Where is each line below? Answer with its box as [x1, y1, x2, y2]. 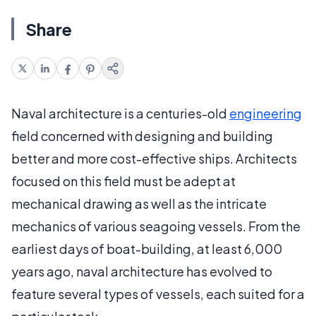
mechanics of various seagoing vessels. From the [11, 218, 300, 234]
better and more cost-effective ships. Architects [11, 150, 297, 166]
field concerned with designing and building [11, 128, 273, 144]
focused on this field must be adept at [11, 173, 236, 189]
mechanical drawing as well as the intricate [11, 195, 267, 212]
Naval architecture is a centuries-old [11, 105, 229, 121]
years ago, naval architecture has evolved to [11, 263, 272, 279]
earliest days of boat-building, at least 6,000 [11, 241, 282, 257]
